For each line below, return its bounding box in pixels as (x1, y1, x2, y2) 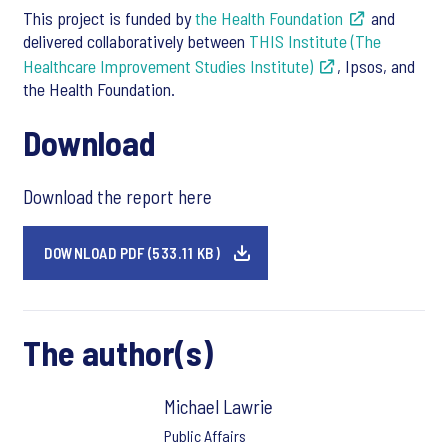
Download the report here (23, 185, 212, 208)
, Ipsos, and (337, 55, 415, 77)
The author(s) (23, 332, 213, 373)
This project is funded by (23, 7, 195, 29)
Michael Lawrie (163, 395, 273, 418)
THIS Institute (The (249, 30, 381, 52)
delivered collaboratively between (23, 30, 249, 52)
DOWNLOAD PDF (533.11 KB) (44, 244, 220, 262)
